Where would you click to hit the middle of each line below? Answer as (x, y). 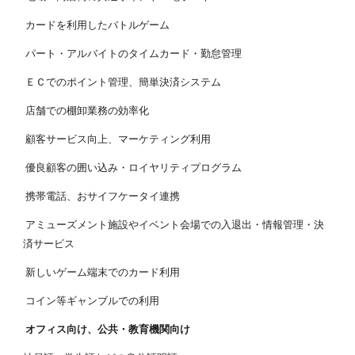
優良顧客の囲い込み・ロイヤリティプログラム (133, 167)
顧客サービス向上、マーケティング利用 (117, 139)
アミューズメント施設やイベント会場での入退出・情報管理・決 (174, 224)
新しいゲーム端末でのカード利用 (102, 272)
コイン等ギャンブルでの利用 (92, 300)
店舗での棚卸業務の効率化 (86, 110)
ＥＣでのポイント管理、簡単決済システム (122, 82)
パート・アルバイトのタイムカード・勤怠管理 (133, 53)
